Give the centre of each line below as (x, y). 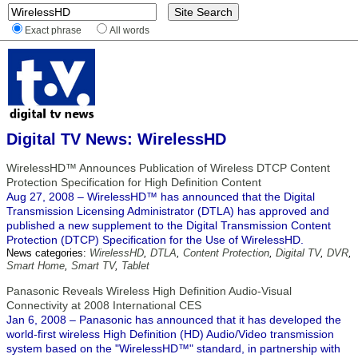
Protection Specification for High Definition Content (134, 182)
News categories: (48, 253)
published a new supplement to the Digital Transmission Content (169, 225)
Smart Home (36, 266)
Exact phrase (53, 30)
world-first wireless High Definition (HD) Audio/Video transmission (170, 334)
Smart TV (93, 266)
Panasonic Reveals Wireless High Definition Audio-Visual (149, 291)
